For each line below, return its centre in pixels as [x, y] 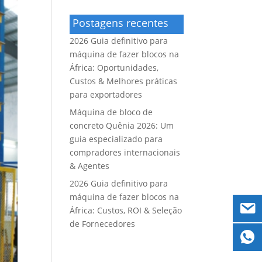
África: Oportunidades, [114, 68]
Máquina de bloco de [111, 112]
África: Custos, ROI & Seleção [126, 210]
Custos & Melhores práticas [124, 81]
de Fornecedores [103, 224]
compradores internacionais [125, 152]
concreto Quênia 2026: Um [122, 125]
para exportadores [106, 94]
